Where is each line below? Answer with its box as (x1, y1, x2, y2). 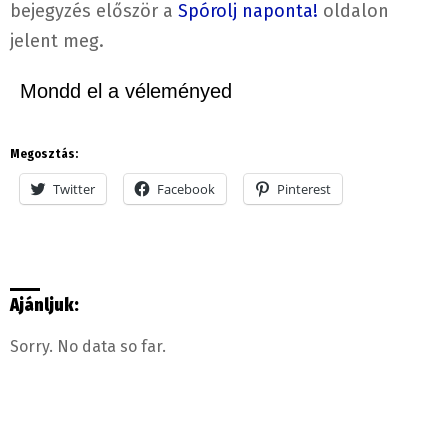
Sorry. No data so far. (10, 337, 166, 356)
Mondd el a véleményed (20, 79, 232, 102)
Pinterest (277, 179, 331, 198)
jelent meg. (10, 29, 104, 52)
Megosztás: (10, 146, 78, 161)
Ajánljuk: (10, 295, 79, 316)
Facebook (157, 179, 215, 198)
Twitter (53, 179, 95, 198)
